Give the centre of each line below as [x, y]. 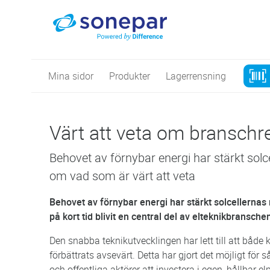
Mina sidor [71, 76]
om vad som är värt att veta [122, 175]
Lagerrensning [196, 76]
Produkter [130, 76]
